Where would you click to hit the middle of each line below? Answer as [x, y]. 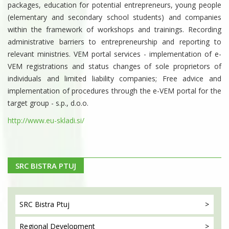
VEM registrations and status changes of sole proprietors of [114, 66]
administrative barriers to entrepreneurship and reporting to [114, 42]
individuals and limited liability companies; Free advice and [114, 79]
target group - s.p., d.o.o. [48, 103]
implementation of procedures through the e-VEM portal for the [114, 91]
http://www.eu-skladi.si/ [46, 121]
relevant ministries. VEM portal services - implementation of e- [114, 54]
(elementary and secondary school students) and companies [114, 17]
